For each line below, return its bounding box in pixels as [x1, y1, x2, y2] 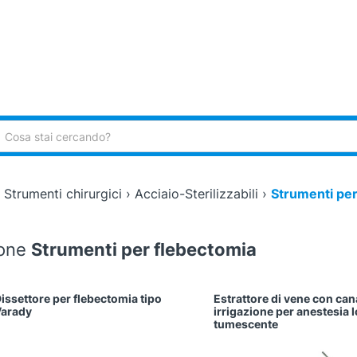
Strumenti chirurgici [4, 186, 123, 202]
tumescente [213, 317, 278, 331]
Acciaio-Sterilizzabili [135, 186, 259, 202]
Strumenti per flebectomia [30, 239, 257, 261]
